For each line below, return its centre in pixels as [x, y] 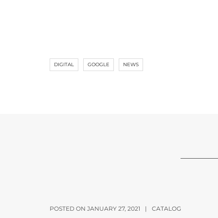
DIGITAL [64, 64]
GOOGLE [99, 64]
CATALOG [166, 209]
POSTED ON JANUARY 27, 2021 [95, 209]
